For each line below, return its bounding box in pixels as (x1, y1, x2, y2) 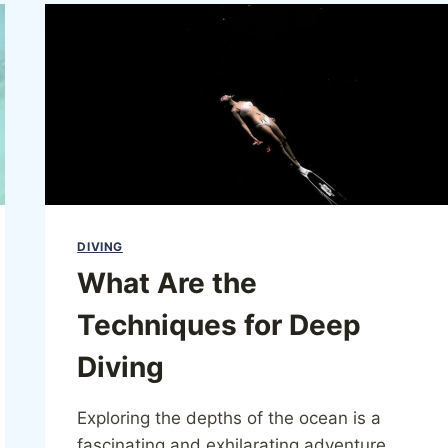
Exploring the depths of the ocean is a (77, 408, 382, 429)
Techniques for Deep (77, 308, 362, 343)
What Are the (77, 266, 258, 301)
